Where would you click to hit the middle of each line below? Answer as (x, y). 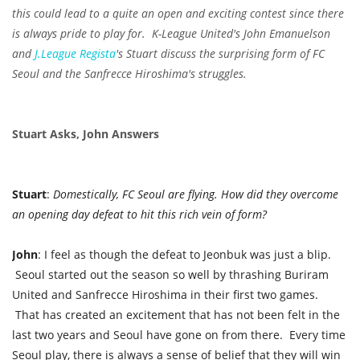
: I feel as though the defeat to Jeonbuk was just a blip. (184, 255)
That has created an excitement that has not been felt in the (176, 315)
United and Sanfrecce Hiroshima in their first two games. (165, 295)
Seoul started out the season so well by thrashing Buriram (170, 275)
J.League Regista (75, 54)
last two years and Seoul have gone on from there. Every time (179, 335)
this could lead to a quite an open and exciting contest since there (178, 14)
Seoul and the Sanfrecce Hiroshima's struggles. (133, 74)
